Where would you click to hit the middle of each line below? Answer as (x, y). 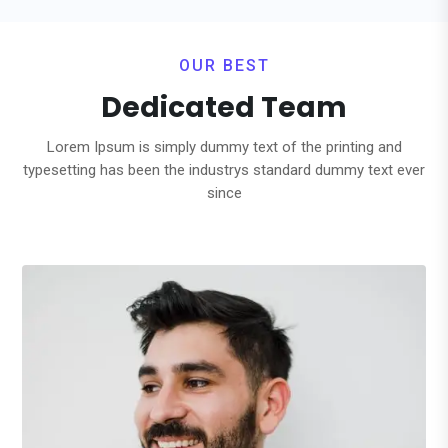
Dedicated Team (224, 107)
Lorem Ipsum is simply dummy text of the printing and (224, 147)
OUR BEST (224, 65)
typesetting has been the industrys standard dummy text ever (224, 170)
